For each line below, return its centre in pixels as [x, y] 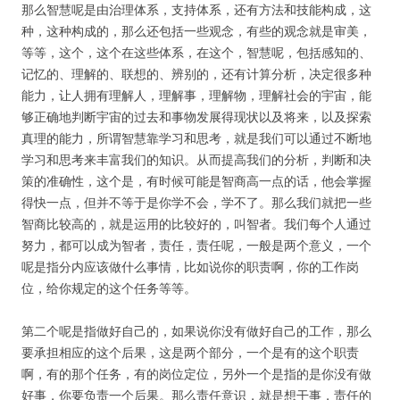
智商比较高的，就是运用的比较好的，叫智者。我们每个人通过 [196, 224]
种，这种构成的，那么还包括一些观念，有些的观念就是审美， [196, 31]
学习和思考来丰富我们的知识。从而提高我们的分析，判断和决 [196, 159]
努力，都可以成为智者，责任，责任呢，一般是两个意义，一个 [196, 245]
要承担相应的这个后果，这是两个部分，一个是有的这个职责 [190, 352]
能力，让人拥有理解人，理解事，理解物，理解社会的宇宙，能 [196, 95]
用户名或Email [92, 172]
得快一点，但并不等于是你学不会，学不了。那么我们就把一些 [196, 202]
